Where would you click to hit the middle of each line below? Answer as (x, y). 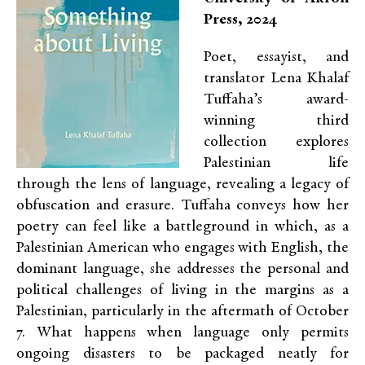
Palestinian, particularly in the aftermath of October (182, 312)
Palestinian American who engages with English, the (182, 248)
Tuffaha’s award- (276, 100)
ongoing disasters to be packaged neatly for (182, 354)
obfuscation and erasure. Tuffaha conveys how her (182, 206)
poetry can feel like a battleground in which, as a (182, 227)
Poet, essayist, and (276, 57)
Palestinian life (276, 163)
